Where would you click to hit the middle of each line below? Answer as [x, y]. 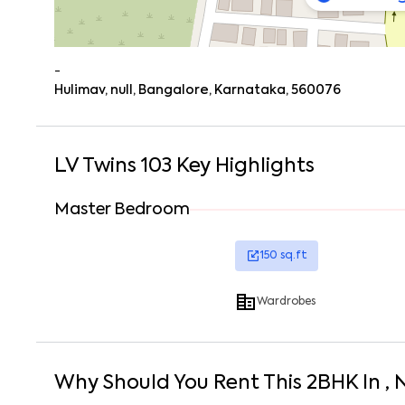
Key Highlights [243, 166]
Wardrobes [286, 302]
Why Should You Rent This [180, 383]
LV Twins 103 [113, 166]
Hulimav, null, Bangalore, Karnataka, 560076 [198, 90]
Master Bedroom [122, 210]
